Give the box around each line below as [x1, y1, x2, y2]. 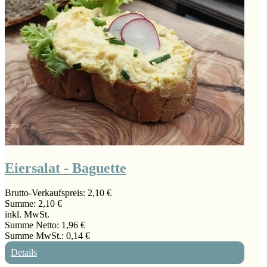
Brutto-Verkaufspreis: [5, 188, 88, 198]
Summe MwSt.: [5, 231, 66, 241]
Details [11, 247, 37, 258]
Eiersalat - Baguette [5, 160, 126, 176]
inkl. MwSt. [5, 209, 49, 220]
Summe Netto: [5, 220, 61, 231]
